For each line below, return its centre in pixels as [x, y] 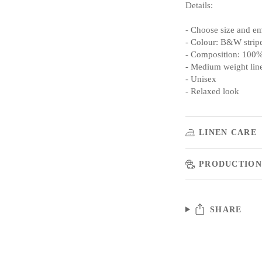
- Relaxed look [212, 91]
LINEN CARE [228, 132]
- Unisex [201, 79]
